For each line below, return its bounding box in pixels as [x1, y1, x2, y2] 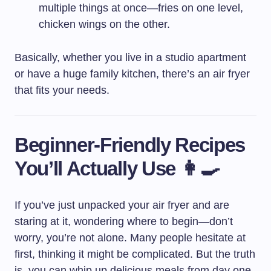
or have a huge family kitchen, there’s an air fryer [15, 67, 250, 80]
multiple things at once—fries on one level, [39, 1, 243, 14]
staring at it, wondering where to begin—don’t [15, 215, 233, 227]
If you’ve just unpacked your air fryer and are [15, 198, 229, 211]
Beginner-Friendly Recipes [15, 133, 245, 156]
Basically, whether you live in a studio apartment [15, 51, 246, 64]
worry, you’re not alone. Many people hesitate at [15, 231, 246, 244]
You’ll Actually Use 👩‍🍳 [15, 157, 220, 180]
